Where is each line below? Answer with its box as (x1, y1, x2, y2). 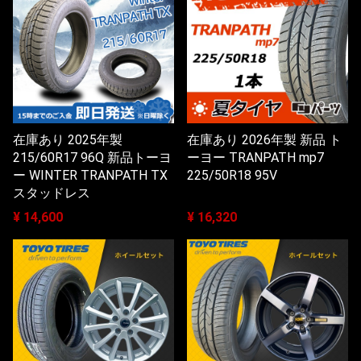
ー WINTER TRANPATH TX (13, 167, 168, 183)
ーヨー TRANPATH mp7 (187, 149, 324, 165)
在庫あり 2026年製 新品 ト (187, 131, 342, 147)
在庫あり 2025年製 (13, 131, 122, 147)
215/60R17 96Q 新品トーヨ (13, 149, 172, 165)
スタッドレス (13, 185, 90, 201)
